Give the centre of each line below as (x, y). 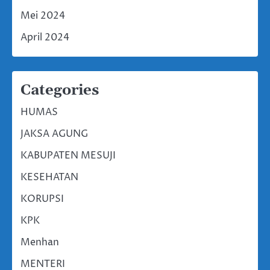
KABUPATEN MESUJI (68, 155)
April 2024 (45, 37)
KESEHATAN (49, 177)
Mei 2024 (43, 15)
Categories (60, 90)
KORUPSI (42, 199)
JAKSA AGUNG (54, 133)
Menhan (40, 242)
